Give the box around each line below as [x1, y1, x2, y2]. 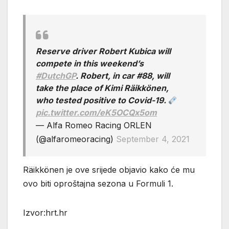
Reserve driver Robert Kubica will [36, 46, 171, 57]
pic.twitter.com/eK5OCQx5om [36, 107, 157, 118]
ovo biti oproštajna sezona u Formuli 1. [23, 178, 176, 189]
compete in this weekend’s [36, 58, 144, 69]
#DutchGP [36, 71, 76, 81]
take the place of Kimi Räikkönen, [36, 83, 169, 94]
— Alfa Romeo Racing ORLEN [36, 120, 152, 131]
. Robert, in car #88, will [76, 71, 170, 81]
